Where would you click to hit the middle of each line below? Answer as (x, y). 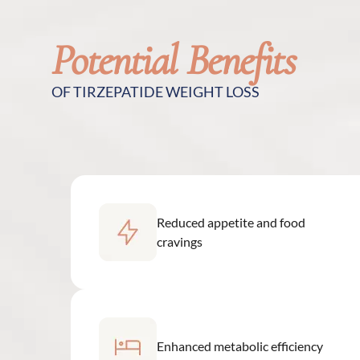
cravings (180, 239)
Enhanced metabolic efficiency (240, 343)
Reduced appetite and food (231, 219)
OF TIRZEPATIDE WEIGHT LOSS (155, 89)
